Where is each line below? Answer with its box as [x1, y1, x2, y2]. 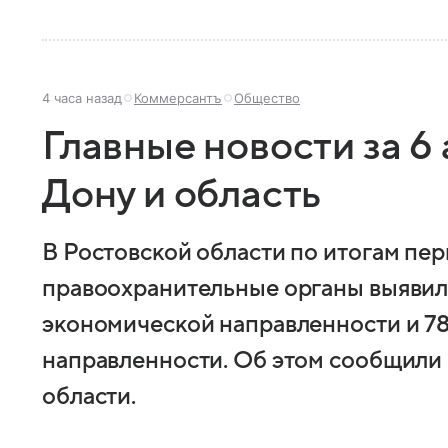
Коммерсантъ [134, 89, 222, 106]
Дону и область [42, 172, 322, 216]
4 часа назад [42, 89, 122, 106]
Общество [234, 89, 300, 106]
